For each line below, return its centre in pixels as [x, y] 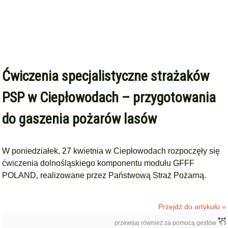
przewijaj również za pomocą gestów [166, 223]
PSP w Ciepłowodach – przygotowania [109, 97]
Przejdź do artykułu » [192, 207]
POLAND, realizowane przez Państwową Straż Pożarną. [106, 175]
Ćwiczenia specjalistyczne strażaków [106, 76]
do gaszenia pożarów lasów [80, 119]
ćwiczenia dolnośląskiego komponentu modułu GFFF [98, 163]
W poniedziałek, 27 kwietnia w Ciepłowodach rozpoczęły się [111, 151]
